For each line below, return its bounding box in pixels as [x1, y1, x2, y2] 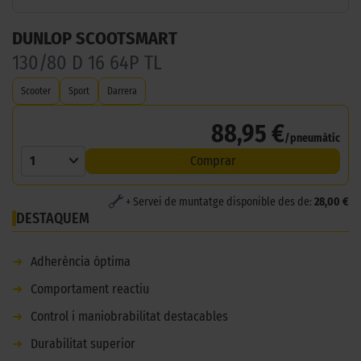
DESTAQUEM [16, 209, 89, 227]
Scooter [21, 85, 51, 97]
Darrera [107, 85, 137, 97]
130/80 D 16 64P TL [12, 51, 162, 74]
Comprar [189, 152, 236, 168]
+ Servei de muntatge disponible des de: [126, 194, 312, 209]
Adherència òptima [31, 253, 131, 269]
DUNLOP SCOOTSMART [12, 27, 177, 49]
